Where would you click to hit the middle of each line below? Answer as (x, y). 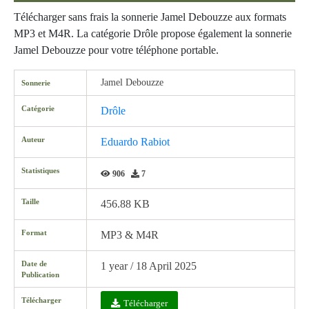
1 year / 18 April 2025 (149, 266)
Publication (40, 275)
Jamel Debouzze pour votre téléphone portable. (116, 50)
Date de (34, 263)
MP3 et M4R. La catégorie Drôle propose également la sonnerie (153, 33)
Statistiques (40, 170)
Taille (30, 201)
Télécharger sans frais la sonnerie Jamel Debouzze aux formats (150, 17)
